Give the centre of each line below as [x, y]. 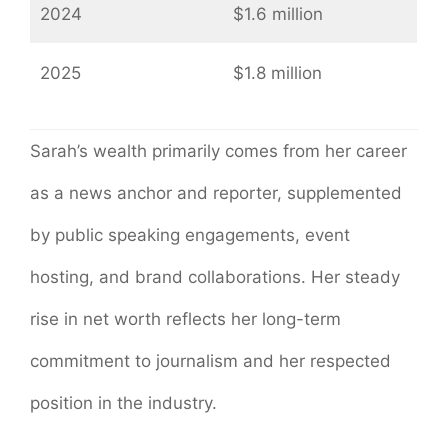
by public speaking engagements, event [190, 234]
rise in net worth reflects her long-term [185, 318]
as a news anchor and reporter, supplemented [216, 192]
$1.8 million [277, 73]
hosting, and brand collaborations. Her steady [215, 276]
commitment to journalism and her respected [210, 360]
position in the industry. [123, 402]
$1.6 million [277, 14]
